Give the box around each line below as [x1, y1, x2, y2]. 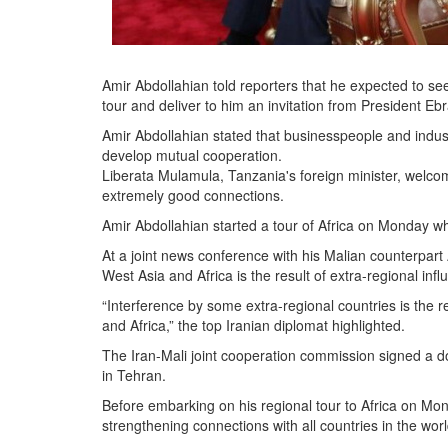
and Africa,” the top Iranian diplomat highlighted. [102, 315, 405, 335]
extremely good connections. [102, 185, 284, 205]
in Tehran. [102, 365, 166, 385]
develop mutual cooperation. [102, 145, 282, 165]
